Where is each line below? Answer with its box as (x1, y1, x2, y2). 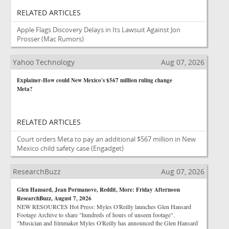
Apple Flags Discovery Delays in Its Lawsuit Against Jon (17, 25, 180, 34)
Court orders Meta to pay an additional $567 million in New (17, 134, 196, 144)
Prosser (17, 34, 40, 43)
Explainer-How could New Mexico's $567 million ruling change (17, 76, 172, 84)
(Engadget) (91, 144, 124, 153)
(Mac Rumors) (41, 34, 84, 43)
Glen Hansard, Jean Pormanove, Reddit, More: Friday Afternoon (17, 186, 180, 194)
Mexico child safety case (17, 144, 89, 153)
